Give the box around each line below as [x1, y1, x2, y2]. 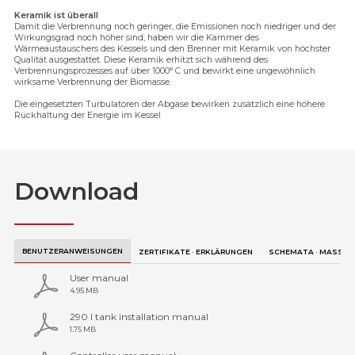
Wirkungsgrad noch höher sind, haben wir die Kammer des [14, 32, 259, 44]
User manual [70, 272, 128, 284]
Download [14, 177, 139, 207]
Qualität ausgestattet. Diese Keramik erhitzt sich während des [14, 55, 268, 66]
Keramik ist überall [14, 10, 98, 21]
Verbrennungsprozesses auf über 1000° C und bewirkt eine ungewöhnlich [14, 66, 315, 77]
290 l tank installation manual [70, 311, 208, 323]
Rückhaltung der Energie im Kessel [14, 110, 161, 121]
